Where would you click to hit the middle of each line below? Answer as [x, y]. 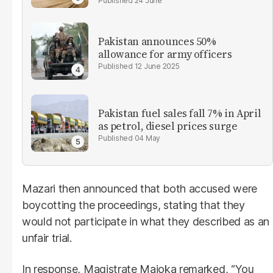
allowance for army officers [165, 54]
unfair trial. [47, 238]
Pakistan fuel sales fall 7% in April [180, 113]
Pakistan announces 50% [157, 41]
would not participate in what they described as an [146, 221]
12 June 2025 [157, 66]
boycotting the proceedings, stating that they [133, 205]
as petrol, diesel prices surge [168, 126]
